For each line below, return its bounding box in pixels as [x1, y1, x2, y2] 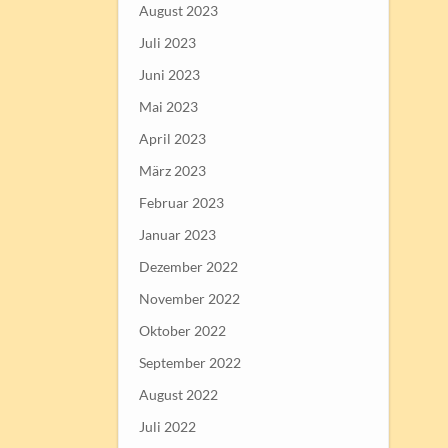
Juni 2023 [138, 65, 200, 83]
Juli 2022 [138, 417, 196, 435]
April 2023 [138, 129, 206, 147]
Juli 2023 [138, 33, 196, 51]
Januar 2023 [138, 225, 216, 243]
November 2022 [138, 289, 240, 307]
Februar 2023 [138, 193, 224, 211]
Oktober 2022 [138, 321, 226, 339]
